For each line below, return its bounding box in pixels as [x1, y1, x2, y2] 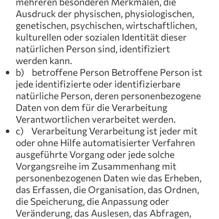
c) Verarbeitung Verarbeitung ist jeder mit [16, 125, 197, 136]
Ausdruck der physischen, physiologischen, [16, 7, 194, 19]
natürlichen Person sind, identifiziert [16, 43, 170, 54]
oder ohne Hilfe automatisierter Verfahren [16, 136, 195, 148]
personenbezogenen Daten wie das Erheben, [16, 172, 201, 183]
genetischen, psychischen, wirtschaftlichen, [16, 19, 197, 31]
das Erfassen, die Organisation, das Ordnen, [16, 183, 199, 195]
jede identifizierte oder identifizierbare [16, 78, 180, 89]
